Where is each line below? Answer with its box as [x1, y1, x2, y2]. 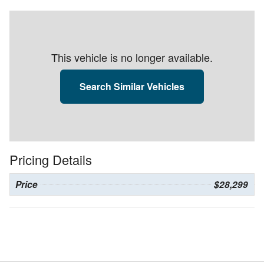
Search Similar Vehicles [80, 79, 184, 93]
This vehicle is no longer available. [51, 49, 213, 65]
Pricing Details [9, 150, 92, 169]
